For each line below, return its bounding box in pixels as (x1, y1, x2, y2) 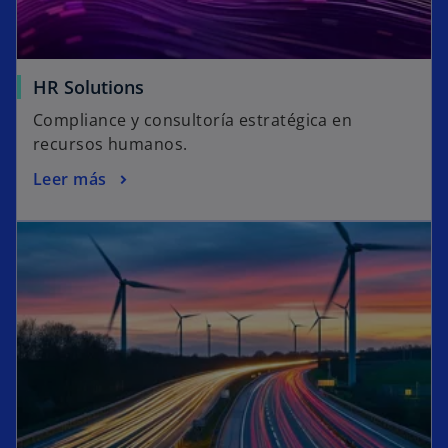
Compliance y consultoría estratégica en (33, 109, 353, 132)
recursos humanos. (33, 133, 188, 156)
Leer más (33, 167, 107, 190)
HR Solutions (33, 75, 144, 100)
